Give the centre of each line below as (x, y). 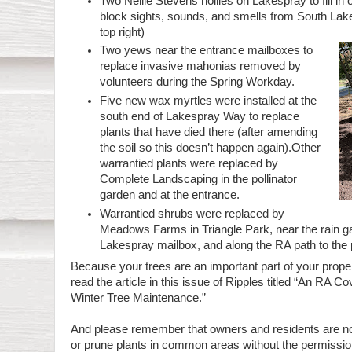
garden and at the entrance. (170, 195)
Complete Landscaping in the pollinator (199, 180)
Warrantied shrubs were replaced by (192, 213)
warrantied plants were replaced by (189, 164)
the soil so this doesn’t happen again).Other (211, 148)
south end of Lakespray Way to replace (200, 117)
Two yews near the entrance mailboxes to (207, 51)
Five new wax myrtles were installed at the (209, 101)
